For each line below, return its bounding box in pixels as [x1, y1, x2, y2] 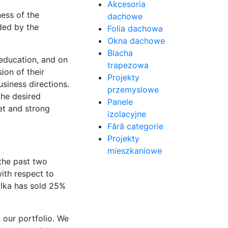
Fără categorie [107, 121, 163, 131]
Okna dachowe [107, 36, 165, 46]
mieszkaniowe [107, 146, 162, 156]
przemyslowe [107, 84, 159, 95]
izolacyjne [107, 109, 146, 119]
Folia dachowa [107, 23, 163, 34]
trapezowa [107, 60, 149, 70]
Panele [107, 97, 133, 107]
